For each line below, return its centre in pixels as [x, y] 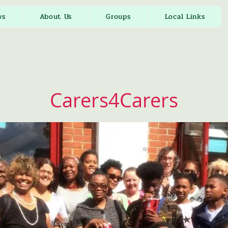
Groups [118, 17]
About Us [56, 17]
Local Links [185, 17]
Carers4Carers [114, 100]
